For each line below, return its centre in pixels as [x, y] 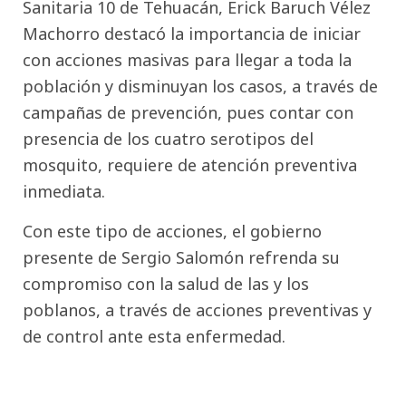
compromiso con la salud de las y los [166, 283]
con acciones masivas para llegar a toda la [187, 60]
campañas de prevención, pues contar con [188, 113]
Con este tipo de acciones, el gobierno [172, 231]
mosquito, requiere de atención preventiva [190, 165]
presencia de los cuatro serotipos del [168, 139]
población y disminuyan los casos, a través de [200, 87]
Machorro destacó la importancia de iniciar [192, 34]
